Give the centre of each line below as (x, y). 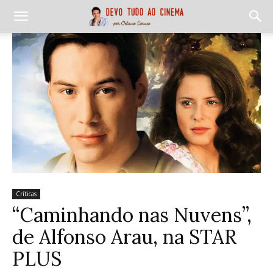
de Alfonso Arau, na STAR (124, 236)
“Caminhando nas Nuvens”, (132, 214)
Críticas (26, 193)
